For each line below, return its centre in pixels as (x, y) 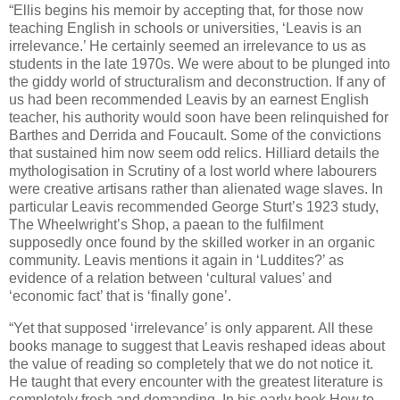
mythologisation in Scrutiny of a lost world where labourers (193, 171)
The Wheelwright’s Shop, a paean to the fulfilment (166, 224)
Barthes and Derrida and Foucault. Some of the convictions (195, 135)
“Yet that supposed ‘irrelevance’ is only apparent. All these (191, 328)
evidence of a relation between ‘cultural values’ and (171, 278)
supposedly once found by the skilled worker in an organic (192, 242)
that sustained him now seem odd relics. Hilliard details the (194, 153)
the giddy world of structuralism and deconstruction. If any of (197, 81)
